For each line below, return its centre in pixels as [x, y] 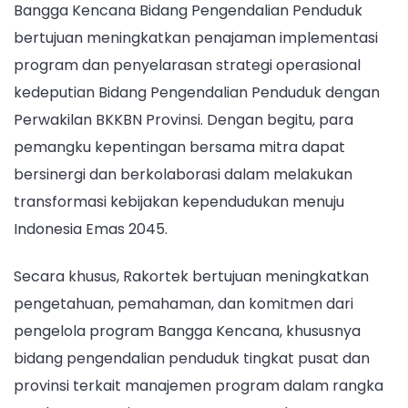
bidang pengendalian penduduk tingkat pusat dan [192, 358]
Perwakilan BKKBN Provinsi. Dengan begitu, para [184, 120]
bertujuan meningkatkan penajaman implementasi [196, 38]
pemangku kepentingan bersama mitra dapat [179, 148]
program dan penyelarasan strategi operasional [187, 66]
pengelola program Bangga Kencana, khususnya [187, 331]
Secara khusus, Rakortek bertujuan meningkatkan [191, 276]
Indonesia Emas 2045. [91, 229]
